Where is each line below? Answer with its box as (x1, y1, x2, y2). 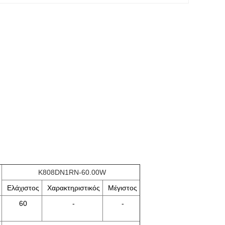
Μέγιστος (108, 184, 137, 192)
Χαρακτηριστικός (47, 184, 100, 192)
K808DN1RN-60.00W (38, 168, 106, 176)
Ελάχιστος (7, 184, 39, 192)
